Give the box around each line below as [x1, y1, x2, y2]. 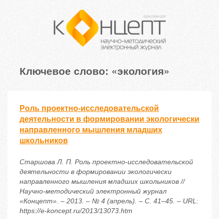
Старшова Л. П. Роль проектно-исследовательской [20, 158, 193, 166]
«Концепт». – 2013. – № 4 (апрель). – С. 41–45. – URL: [20, 197, 198, 205]
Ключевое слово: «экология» [20, 63, 170, 78]
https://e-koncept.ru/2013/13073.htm [20, 207, 132, 215]
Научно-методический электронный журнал [20, 187, 167, 196]
